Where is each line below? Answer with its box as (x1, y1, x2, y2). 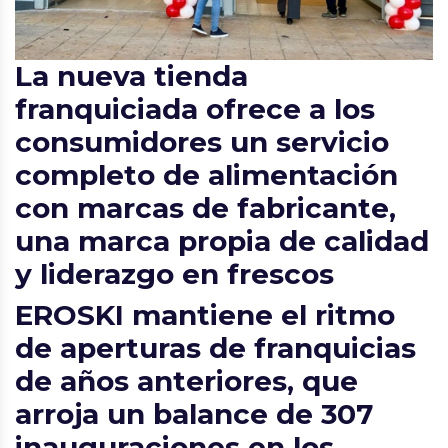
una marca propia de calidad (15, 224, 429, 259)
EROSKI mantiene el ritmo (15, 298, 395, 333)
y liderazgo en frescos (15, 257, 334, 292)
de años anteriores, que (15, 364, 358, 399)
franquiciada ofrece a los (15, 92, 375, 127)
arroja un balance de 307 (15, 397, 373, 432)
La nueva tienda (15, 59, 248, 94)
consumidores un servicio (15, 125, 389, 160)
